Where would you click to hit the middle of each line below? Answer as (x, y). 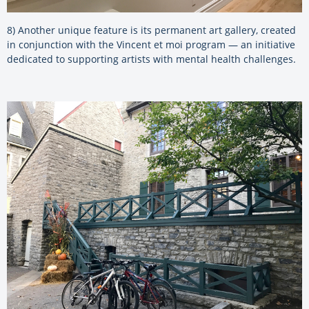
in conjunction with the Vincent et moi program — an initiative (151, 44)
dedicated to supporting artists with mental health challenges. (151, 59)
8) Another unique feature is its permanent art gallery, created (151, 30)
